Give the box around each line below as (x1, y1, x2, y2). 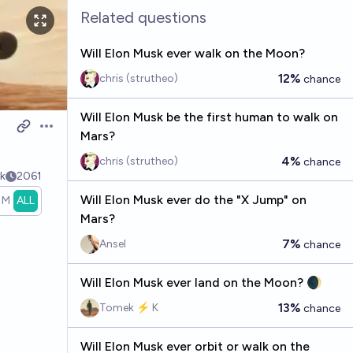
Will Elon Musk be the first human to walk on (80, 110, 338, 124)
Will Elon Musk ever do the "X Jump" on (80, 192, 307, 207)
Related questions (80, 8, 206, 27)
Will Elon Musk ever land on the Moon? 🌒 (80, 275, 322, 290)
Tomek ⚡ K (98, 301, 158, 314)
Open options (37, 126, 117, 142)
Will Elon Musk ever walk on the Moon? (80, 46, 305, 61)
